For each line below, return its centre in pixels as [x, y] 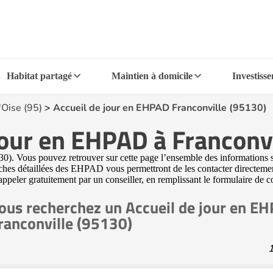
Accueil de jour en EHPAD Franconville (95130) [160, 108]
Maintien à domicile [152, 76]
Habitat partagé [40, 76]
